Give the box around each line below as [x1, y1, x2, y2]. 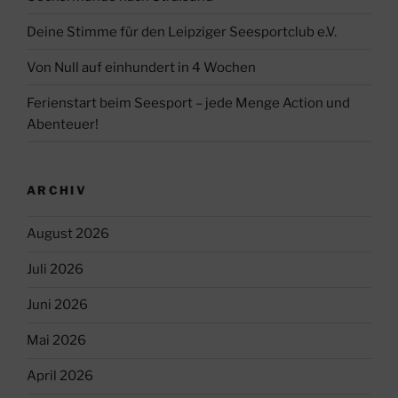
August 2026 [27, 226, 109, 243]
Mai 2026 [27, 332, 86, 349]
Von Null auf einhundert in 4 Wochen [27, 59, 256, 76]
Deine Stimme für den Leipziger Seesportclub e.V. [27, 23, 337, 40]
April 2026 [27, 368, 93, 385]
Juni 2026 [27, 297, 88, 314]
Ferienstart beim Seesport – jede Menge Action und [27, 94, 350, 111]
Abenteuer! [27, 115, 99, 132]
